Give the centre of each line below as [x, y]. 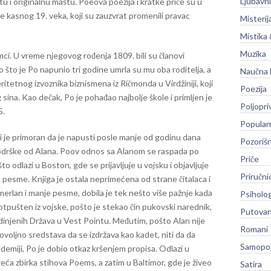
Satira [251, 264]
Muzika [253, 53]
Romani [254, 229]
